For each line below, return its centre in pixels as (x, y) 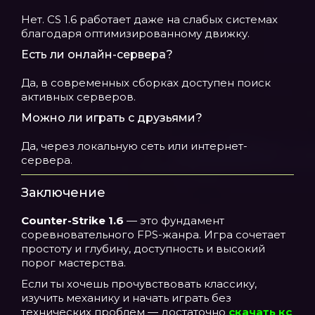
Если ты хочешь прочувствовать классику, (139, 284)
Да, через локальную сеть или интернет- (134, 146)
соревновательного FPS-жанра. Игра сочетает (153, 234)
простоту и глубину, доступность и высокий (143, 249)
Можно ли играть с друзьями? (112, 118)
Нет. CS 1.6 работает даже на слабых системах (149, 19)
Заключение (63, 193)
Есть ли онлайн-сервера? (97, 54)
